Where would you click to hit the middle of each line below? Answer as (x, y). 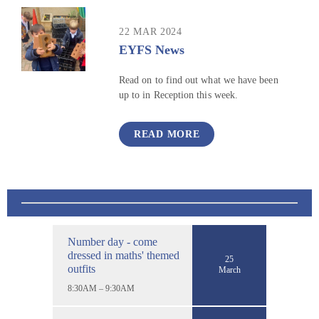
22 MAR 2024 (151, 32)
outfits (82, 268)
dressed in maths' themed (124, 255)
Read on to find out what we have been (199, 80)
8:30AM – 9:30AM (101, 288)
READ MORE (167, 134)
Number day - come (113, 241)
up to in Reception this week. (179, 95)
